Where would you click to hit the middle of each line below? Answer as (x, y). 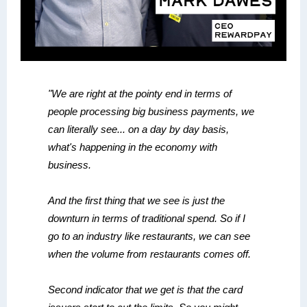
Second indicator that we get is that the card (145, 290)
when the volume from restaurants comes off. (149, 254)
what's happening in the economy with (133, 147)
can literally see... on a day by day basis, (138, 129)
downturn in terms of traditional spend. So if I (147, 218)
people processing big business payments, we (151, 111)
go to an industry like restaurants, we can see (149, 236)
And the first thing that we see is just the (136, 200)
